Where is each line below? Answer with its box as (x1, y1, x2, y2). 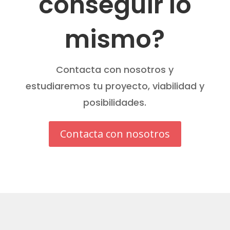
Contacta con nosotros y (56, 63, 174, 76)
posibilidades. (83, 95, 147, 109)
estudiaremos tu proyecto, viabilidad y (25, 79, 204, 92)
